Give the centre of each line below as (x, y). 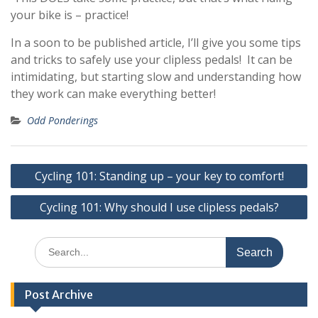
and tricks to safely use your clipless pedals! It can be (152, 60)
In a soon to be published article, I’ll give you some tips (156, 43)
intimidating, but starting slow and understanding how (156, 77)
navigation (47, 188)
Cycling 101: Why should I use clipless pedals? (159, 207)
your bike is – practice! (70, 15)
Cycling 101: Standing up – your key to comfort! (159, 176)
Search (50, 244)
